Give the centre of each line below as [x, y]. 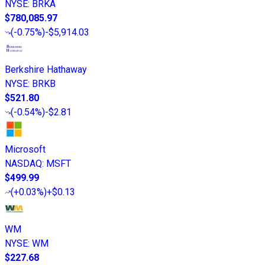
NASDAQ [23, 164]
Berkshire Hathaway [46, 70]
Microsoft [25, 150]
